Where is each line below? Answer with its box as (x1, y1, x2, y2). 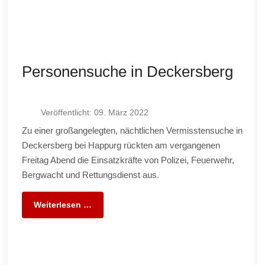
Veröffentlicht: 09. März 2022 (41, 107, 149, 117)
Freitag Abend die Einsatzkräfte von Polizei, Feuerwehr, (22, 154, 235, 165)
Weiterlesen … (34, 199, 92, 209)
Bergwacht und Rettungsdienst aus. (22, 169, 160, 180)
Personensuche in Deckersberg (22, 62, 234, 80)
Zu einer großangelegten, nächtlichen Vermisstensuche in (22, 125, 243, 135)
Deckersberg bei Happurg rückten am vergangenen (22, 140, 221, 150)
